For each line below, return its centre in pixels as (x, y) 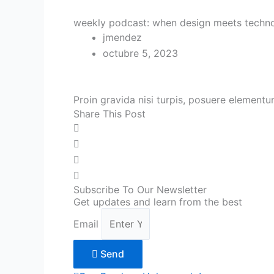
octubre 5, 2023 (140, 54)
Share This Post (109, 114)
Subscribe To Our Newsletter (140, 190)
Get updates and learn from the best (158, 202)
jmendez (122, 38)
